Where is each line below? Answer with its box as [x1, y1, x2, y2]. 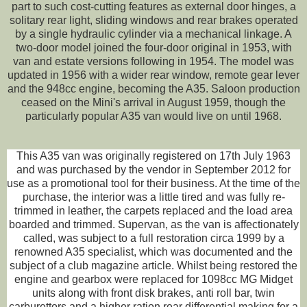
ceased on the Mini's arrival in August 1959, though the [21, 96, 286, 108]
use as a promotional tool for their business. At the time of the [7, 177, 300, 189]
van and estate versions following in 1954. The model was [13, 55, 294, 67]
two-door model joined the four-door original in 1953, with [15, 41, 292, 53]
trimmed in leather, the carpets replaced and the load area [14, 204, 293, 217]
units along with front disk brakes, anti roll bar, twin [32, 286, 275, 299]
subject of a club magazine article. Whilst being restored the [10, 259, 297, 271]
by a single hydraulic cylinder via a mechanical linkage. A [15, 27, 292, 40]
